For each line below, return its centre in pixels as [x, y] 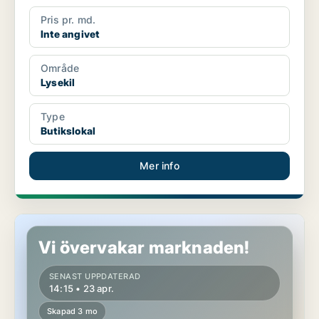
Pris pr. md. [68, 20]
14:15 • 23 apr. [82, 289]
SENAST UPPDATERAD [95, 277]
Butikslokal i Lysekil [61, 221]
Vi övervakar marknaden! [144, 248]
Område [60, 68]
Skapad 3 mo [73, 312]
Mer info [159, 166]
